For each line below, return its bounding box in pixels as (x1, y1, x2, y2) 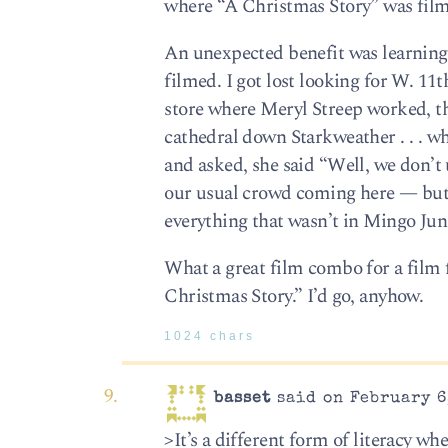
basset (214, 391, 272, 408)
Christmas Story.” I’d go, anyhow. (164, 281, 424, 311)
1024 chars (164, 330, 256, 343)
